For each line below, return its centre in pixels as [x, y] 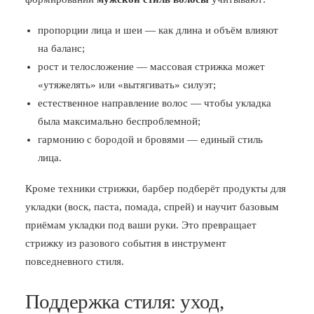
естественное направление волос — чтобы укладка [155, 103]
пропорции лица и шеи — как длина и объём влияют [158, 30]
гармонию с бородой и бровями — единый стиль [150, 139]
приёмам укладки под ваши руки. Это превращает [141, 225]
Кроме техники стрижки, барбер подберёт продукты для [156, 189]
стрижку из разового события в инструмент [126, 243]
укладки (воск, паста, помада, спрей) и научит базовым [152, 207]
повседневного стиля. [75, 261]
